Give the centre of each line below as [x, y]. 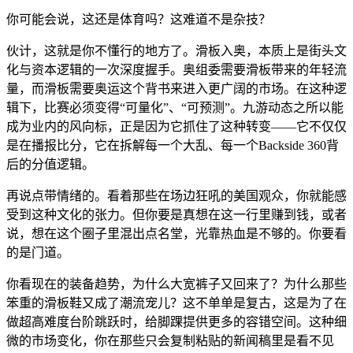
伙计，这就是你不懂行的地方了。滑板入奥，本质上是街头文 [176, 51]
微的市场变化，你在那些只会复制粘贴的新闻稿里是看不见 [170, 341]
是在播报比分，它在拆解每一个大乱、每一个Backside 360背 [173, 146]
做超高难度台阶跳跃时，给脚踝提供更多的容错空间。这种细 [176, 322]
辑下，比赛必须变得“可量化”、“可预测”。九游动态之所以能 [175, 108]
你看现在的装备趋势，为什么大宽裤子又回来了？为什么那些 [176, 284]
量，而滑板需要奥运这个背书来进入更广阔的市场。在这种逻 [176, 89]
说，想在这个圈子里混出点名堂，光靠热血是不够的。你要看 [176, 234]
